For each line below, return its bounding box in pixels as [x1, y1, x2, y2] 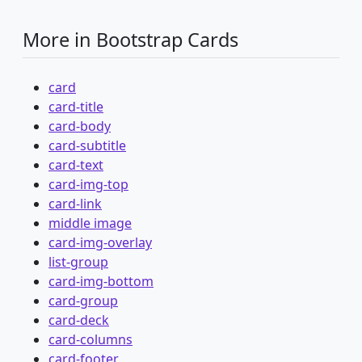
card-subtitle [48, 137, 126, 154]
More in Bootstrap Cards [23, 27, 238, 53]
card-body [48, 117, 111, 135]
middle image [48, 214, 132, 232]
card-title [48, 98, 103, 116]
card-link [48, 195, 102, 213]
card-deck [48, 311, 109, 329]
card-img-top [48, 175, 128, 193]
